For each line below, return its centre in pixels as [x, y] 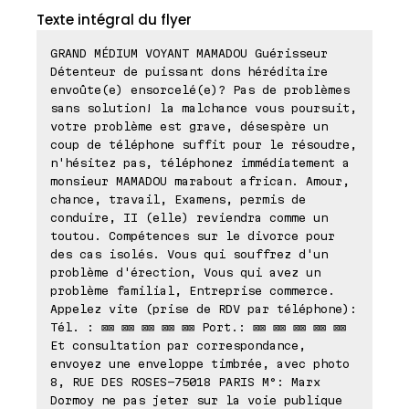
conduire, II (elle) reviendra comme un [189, 218]
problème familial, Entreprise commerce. [193, 291]
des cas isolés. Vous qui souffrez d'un [189, 254]
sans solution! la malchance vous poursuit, [204, 108]
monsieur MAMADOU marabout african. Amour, [200, 181]
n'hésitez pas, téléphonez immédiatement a [200, 163]
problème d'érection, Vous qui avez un [185, 273]
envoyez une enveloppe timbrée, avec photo [200, 364]
